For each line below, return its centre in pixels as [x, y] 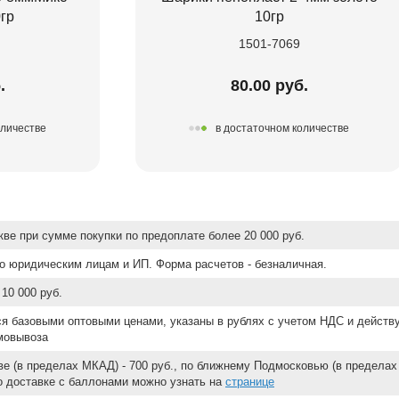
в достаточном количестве [282, 129]
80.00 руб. [269, 85]
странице [250, 381]
